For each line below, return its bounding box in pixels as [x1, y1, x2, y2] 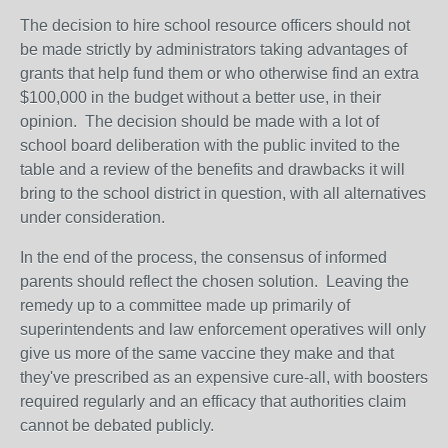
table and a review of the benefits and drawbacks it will [20, 161, 405, 178]
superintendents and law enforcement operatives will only [20, 321, 426, 338]
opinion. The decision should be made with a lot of [20, 113, 379, 130]
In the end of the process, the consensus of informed [20, 249, 387, 266]
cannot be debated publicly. [20, 417, 214, 434]
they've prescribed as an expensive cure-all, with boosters [20, 369, 428, 386]
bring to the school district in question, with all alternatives [20, 185, 426, 202]
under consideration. [20, 209, 169, 226]
